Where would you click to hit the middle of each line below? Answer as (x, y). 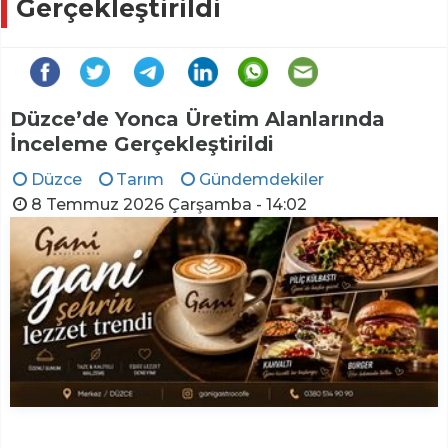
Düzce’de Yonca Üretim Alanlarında (197, 119)
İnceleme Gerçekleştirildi (142, 144)
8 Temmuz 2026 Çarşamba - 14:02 (168, 204)
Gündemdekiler (261, 179)
